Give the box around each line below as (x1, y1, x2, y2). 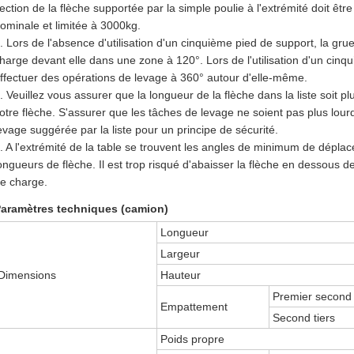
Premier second (273, 290, 352, 303)
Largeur (160, 247, 201, 260)
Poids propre (160, 333, 225, 345)
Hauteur (160, 269, 201, 281)
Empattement (160, 300, 228, 313)
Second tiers (273, 311, 336, 324)
